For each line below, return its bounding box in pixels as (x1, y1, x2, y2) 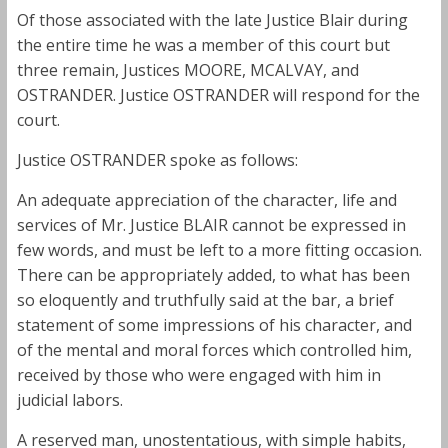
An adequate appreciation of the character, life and (16, 188, 397, 211)
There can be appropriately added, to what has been (16, 263, 410, 286)
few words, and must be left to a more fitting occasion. (16, 238, 422, 261)
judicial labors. (16, 388, 123, 411)
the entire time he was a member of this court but (16, 33, 390, 56)
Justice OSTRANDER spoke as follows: (16, 148, 298, 171)
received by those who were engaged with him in (16, 363, 381, 386)
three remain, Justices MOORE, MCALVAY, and (16, 58, 359, 81)
